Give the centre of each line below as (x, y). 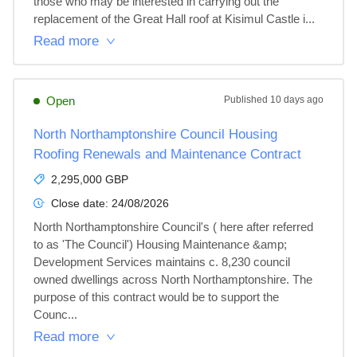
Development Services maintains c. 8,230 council (163, 262)
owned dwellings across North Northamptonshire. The (175, 279)
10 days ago (297, 100)
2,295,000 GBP (90, 179)
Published (247, 100)
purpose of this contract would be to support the (158, 297)
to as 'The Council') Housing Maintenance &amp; (162, 244)
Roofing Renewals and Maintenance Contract (167, 154)
